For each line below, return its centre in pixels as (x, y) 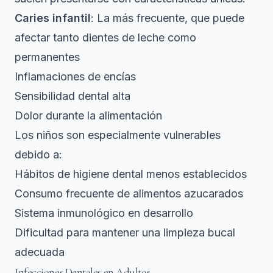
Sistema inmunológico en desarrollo (104, 213)
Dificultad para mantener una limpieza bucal (125, 232)
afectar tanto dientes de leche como (105, 37)
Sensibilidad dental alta (73, 96)
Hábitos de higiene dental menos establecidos (131, 174)
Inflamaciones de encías (75, 76)
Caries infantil (53, 18)
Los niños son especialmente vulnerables (118, 135)
